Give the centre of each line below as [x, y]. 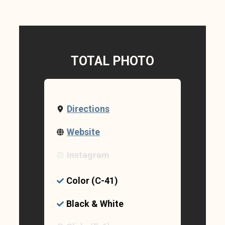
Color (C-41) [92, 181]
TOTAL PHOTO [113, 61]
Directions [88, 109]
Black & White [95, 204]
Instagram [88, 155]
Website [84, 132]
